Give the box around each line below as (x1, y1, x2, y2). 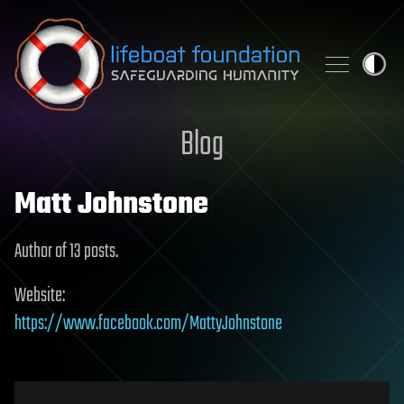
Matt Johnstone (14, 182, 208, 228)
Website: (14, 280, 65, 311)
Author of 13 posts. (14, 236, 118, 267)
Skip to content (14, 15, 102, 46)
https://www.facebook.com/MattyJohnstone (14, 308, 282, 339)
